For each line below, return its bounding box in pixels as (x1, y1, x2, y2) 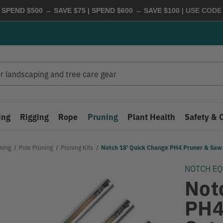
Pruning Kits (61, 143, 94, 151)
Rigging (20, 111, 49, 122)
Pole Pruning (19, 143, 53, 151)
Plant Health (127, 111, 175, 122)
